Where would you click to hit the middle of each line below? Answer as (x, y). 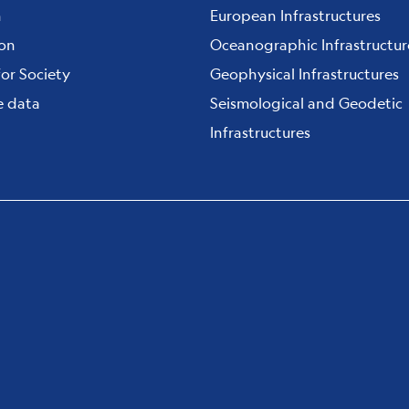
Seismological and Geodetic (306, 103)
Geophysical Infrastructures (304, 73)
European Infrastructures (295, 15)
